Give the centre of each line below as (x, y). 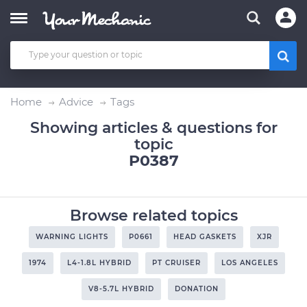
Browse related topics (153, 216)
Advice (76, 102)
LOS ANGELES (250, 263)
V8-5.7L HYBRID (121, 289)
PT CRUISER (176, 263)
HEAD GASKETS (205, 237)
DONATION (197, 289)
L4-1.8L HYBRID (99, 263)
